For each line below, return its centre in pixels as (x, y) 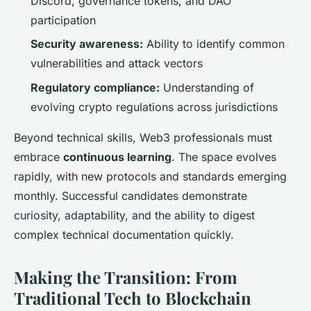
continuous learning (117, 157)
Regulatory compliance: (95, 87)
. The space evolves (224, 157)
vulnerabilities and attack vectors (117, 64)
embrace (39, 157)
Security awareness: (87, 44)
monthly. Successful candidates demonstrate (131, 195)
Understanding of (207, 87)
